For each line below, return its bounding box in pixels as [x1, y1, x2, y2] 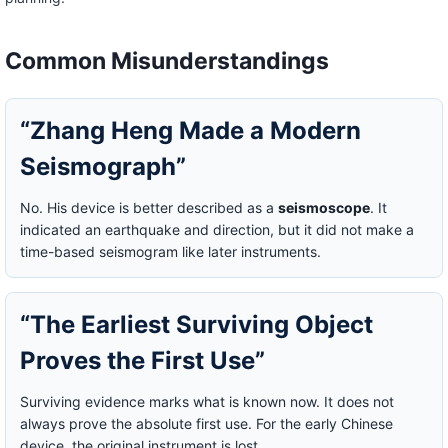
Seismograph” [19, 151, 186, 181]
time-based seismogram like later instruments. [19, 242, 321, 260]
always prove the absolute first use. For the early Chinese [19, 414, 393, 432]
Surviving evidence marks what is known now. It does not [19, 392, 394, 410]
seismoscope [277, 198, 370, 216]
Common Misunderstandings [4, 46, 329, 75]
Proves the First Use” [19, 345, 265, 375]
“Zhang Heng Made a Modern [19, 115, 361, 145]
